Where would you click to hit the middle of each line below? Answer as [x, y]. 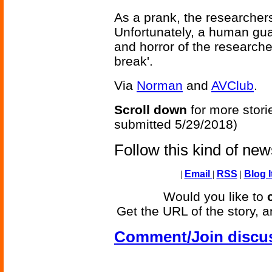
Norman [160, 86]
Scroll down [151, 110]
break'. [134, 61]
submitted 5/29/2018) [176, 124]
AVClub [233, 86]
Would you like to [215, 197]
